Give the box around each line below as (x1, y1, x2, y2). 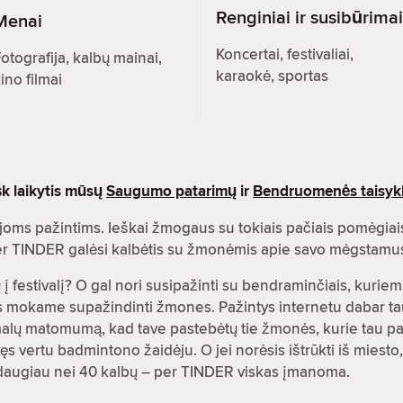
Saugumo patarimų (106, 179, 237, 202)
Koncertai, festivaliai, (216, 43, 354, 66)
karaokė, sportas (216, 65, 328, 87)
